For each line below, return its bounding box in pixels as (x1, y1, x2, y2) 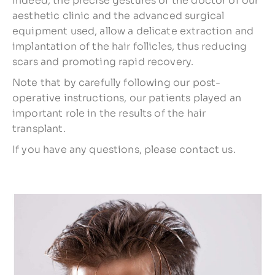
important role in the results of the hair (12, 106, 206, 120)
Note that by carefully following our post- (12, 76, 221, 89)
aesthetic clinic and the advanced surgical (12, 9, 225, 22)
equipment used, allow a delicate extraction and (12, 24, 254, 37)
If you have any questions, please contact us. (12, 142, 236, 156)
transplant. (12, 122, 66, 135)
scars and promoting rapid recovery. (12, 55, 194, 68)
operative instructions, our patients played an (12, 91, 241, 104)
